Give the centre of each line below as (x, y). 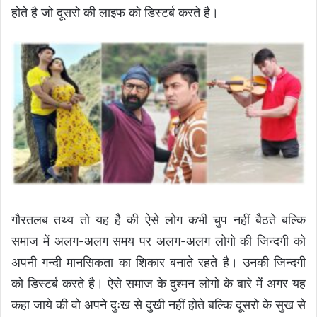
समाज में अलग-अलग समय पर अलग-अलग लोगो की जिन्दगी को (158, 241)
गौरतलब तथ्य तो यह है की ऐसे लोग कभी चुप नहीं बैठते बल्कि (158, 220)
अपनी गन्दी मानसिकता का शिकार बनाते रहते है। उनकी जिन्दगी (158, 263)
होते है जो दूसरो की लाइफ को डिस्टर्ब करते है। (115, 13)
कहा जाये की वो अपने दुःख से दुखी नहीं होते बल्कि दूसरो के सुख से (158, 305)
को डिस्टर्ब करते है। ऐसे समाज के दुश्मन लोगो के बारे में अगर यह (158, 284)
